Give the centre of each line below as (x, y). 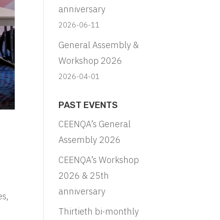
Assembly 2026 (90, 139)
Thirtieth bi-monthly (99, 211)
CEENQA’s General (95, 124)
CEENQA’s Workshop (99, 160)
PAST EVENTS (88, 105)
